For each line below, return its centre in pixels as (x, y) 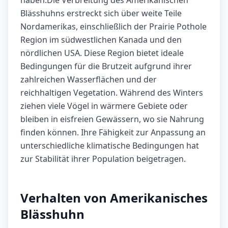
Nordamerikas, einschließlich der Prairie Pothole (113, 27)
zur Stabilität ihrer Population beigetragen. (103, 159)
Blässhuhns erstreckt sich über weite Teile (101, 13)
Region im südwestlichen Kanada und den (101, 40)
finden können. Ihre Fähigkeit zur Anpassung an (113, 133)
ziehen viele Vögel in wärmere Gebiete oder (104, 106)
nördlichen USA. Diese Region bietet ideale (102, 53)
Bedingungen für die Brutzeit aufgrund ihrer (106, 66)
